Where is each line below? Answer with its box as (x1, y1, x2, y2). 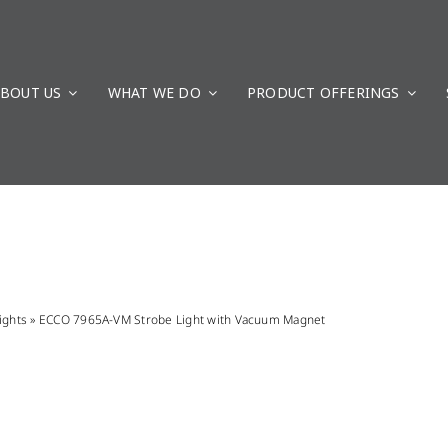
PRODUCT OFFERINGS (247, 82, 400, 102)
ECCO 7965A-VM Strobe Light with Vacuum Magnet (38, 311, 326, 329)
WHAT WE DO (107, 82, 201, 102)
